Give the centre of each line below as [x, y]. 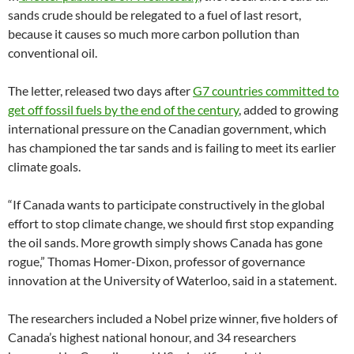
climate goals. [44, 166]
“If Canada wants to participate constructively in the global [166, 204]
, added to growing [288, 109]
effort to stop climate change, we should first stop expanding [171, 223]
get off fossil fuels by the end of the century [123, 109]
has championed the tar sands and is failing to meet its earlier [172, 147]
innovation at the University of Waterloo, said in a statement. [172, 280]
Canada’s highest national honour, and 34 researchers [152, 337]
